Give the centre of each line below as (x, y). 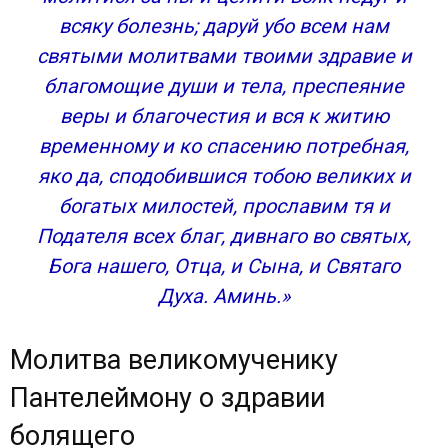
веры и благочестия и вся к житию (224, 116)
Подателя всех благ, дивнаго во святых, (224, 236)
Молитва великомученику (174, 360)
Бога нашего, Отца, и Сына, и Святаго (224, 266)
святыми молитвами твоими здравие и (224, 56)
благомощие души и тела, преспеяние (224, 86)
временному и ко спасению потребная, (224, 146)
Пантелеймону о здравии (167, 398)
